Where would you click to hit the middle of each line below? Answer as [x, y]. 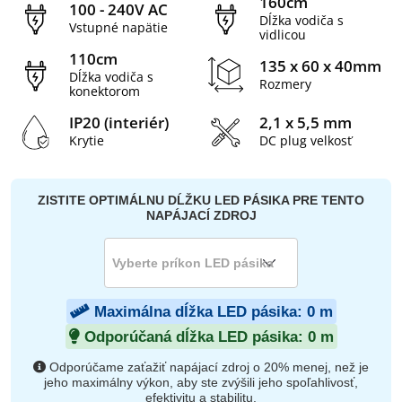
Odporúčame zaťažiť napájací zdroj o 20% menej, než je [207, 367]
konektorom [105, 92]
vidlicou [283, 35]
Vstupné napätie [118, 28]
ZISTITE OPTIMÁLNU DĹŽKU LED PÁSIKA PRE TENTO [201, 200]
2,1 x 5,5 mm [306, 123]
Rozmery [285, 84]
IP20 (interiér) [119, 123]
